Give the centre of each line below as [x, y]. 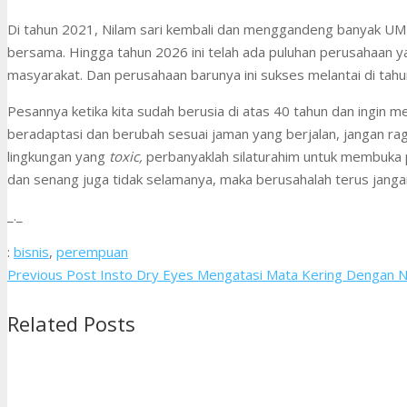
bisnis [31, 251]
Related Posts [71, 324]
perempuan [92, 251]
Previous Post [52, 274]
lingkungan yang [58, 156]
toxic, [128, 156]
